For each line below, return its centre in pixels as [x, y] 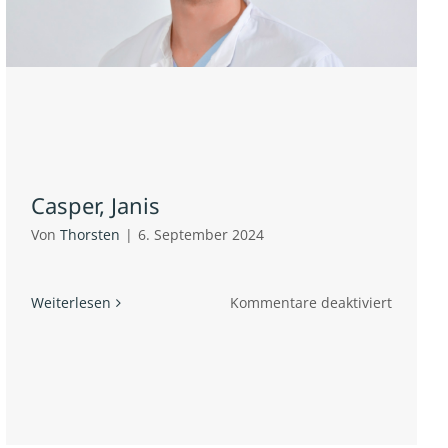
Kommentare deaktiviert [311, 303]
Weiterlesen [71, 303]
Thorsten [90, 235]
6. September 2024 [201, 235]
